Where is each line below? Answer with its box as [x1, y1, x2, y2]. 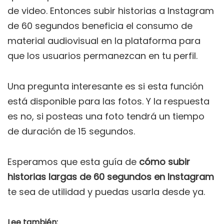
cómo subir [136, 155, 190, 168]
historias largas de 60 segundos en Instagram [7, 170, 214, 183]
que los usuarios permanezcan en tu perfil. [7, 49, 197, 62]
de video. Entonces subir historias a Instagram [7, 4, 214, 17]
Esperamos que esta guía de [7, 155, 136, 168]
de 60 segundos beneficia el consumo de [7, 19, 192, 32]
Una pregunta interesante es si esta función [7, 79, 203, 92]
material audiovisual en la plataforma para [7, 34, 200, 47]
